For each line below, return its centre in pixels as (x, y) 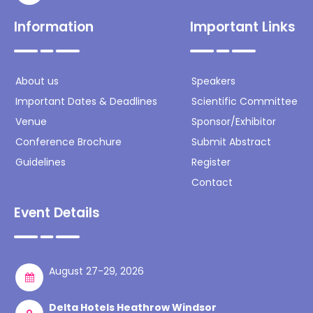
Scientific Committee (245, 102)
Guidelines (41, 162)
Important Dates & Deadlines (86, 102)
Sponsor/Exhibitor (234, 122)
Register (211, 162)
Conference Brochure (68, 142)
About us (37, 81)
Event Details (57, 213)
